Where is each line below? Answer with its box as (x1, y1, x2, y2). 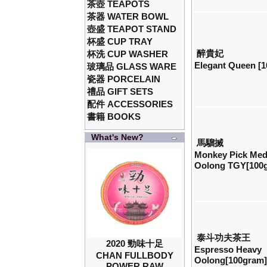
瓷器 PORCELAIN (87, 74, 161, 85)
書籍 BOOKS (87, 111, 141, 122)
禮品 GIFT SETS (87, 86, 154, 97)
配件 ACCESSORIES (87, 99, 173, 110)
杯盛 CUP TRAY (87, 36, 153, 47)
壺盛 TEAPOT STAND (87, 24, 177, 35)
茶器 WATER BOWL (87, 11, 169, 22)
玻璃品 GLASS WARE (87, 61, 177, 72)
